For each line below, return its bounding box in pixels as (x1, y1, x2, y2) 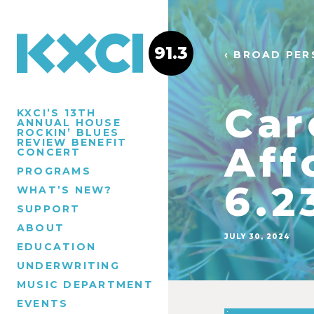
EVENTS (17, 296, 69, 310)
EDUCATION (17, 240, 97, 253)
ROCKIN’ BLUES (17, 125, 120, 139)
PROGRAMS (17, 164, 91, 177)
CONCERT (17, 145, 81, 158)
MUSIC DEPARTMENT (17, 278, 153, 291)
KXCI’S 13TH (17, 106, 97, 119)
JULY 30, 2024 (224, 232, 289, 241)
